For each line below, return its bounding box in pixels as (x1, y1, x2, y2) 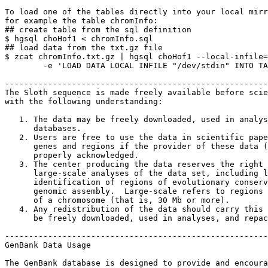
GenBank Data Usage (5, 240, 91, 249)
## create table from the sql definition (5, 25, 191, 34)
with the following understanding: (5, 97, 163, 106)
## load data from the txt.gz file (5, 43, 163, 52)
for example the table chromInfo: (5, 16, 158, 25)
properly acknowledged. (5, 151, 139, 160)
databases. (5, 124, 81, 133)
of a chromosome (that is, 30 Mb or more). (5, 196, 230, 205)
